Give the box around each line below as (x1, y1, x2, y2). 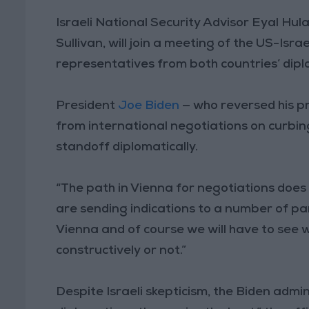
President (56, 99, 119, 112)
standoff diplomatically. (56, 141, 199, 154)
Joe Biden (118, 99, 180, 112)
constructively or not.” (56, 244, 187, 257)
